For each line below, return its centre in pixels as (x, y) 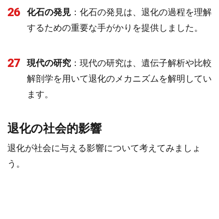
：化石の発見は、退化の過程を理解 (141, 12)
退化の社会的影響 (55, 129)
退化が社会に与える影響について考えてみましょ (104, 148)
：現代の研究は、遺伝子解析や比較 (141, 63)
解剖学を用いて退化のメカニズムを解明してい (119, 78)
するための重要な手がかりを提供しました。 (115, 28)
